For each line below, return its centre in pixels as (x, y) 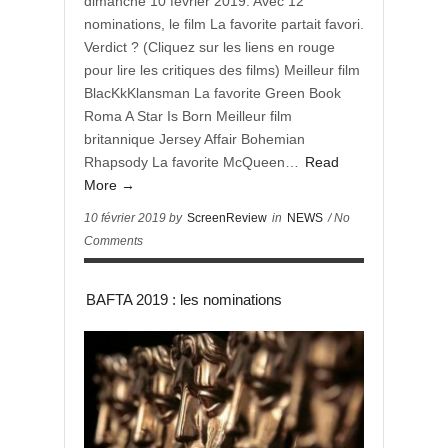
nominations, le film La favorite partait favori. (224, 24)
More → (109, 185)
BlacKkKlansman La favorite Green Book (212, 93)
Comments (113, 241)
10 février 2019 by (134, 218)
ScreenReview (227, 218)
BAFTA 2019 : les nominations (184, 299)
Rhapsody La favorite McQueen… (193, 162)
